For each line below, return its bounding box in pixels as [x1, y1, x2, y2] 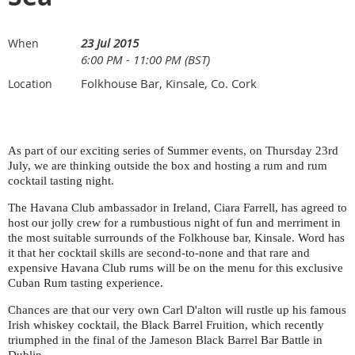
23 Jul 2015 [81, 35, 139, 51]
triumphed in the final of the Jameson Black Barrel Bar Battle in [8, 334, 323, 346]
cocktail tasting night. [8, 174, 114, 187]
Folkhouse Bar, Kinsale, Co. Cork [81, 75, 257, 91]
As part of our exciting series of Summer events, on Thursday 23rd [8, 144, 338, 157]
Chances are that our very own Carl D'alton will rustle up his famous [8, 303, 346, 316]
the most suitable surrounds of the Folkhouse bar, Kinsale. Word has [8, 231, 345, 244]
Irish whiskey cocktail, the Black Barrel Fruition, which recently [8, 319, 324, 331]
